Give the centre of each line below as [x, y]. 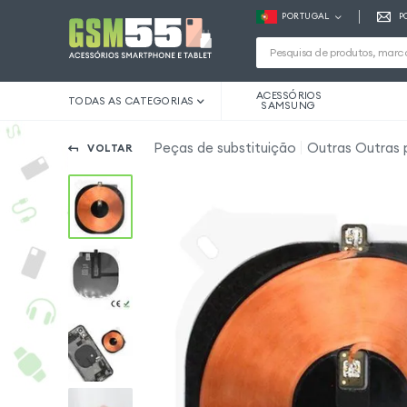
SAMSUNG [289, 105]
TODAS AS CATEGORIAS [131, 100]
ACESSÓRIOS [289, 95]
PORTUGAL [306, 17]
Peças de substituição [224, 148]
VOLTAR [110, 148]
